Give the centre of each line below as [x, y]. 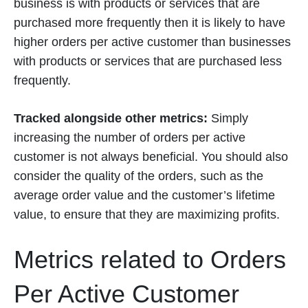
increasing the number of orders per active [130, 138]
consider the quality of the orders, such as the [139, 176]
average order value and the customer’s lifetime [144, 196]
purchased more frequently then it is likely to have [150, 23]
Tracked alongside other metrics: [111, 119]
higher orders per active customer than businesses [152, 42]
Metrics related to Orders [150, 260]
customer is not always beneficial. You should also [151, 157]
